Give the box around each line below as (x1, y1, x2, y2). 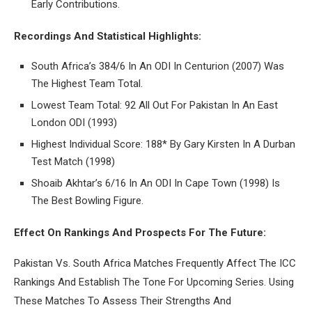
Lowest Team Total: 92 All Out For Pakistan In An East (31, 98, 278, 111)
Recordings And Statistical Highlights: (14, 29, 201, 42)
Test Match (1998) (31, 155, 115, 168)
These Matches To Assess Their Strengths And (14, 294, 231, 307)
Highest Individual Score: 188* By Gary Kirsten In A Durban (31, 137, 295, 150)
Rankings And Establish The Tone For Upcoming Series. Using (14, 275, 294, 288)
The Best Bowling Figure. (31, 194, 143, 207)
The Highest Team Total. (31, 77, 143, 90)
